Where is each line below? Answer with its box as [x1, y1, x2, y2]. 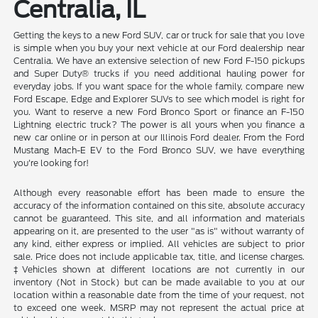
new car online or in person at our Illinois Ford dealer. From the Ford [13, 131, 305, 143]
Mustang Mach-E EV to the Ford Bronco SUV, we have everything [13, 144, 305, 155]
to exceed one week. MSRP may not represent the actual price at [13, 302, 305, 313]
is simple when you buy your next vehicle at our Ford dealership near [13, 42, 305, 53]
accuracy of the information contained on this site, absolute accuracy [13, 199, 305, 211]
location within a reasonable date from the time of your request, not [13, 289, 305, 300]
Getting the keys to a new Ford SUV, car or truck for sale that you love [13, 29, 305, 40]
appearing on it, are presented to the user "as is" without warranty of [13, 225, 305, 236]
